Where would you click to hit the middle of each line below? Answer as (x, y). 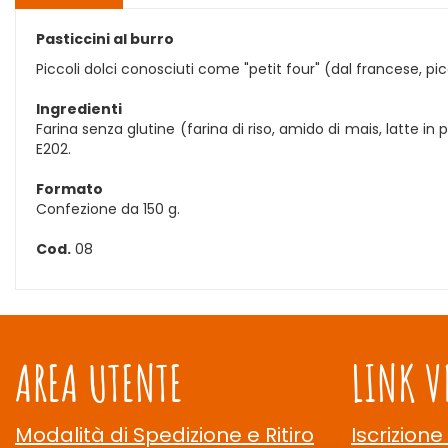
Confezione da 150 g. (108, 209)
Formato (69, 189)
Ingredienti (79, 109)
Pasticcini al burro (105, 39)
